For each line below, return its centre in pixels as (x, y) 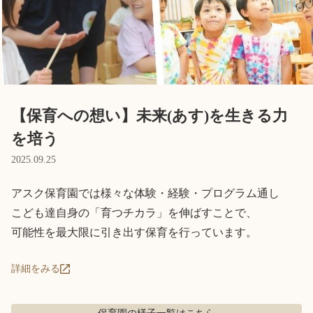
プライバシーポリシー (158, 104)
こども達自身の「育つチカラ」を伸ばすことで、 (134, 212)
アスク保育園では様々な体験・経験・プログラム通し (145, 193)
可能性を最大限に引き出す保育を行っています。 (134, 232)
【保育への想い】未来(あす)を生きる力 (150, 115)
